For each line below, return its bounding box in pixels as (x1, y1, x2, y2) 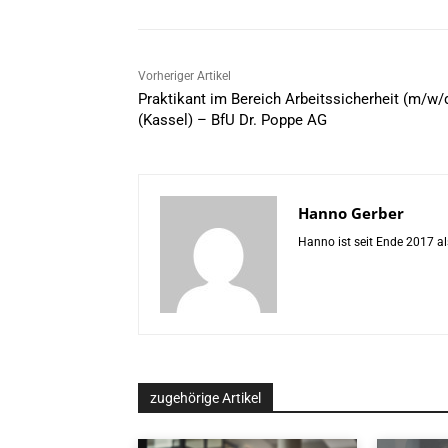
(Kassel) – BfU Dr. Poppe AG (138, 111, 327, 130)
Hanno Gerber (298, 203, 404, 224)
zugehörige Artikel (150, 390, 261, 407)
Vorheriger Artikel (138, 69, 231, 84)
